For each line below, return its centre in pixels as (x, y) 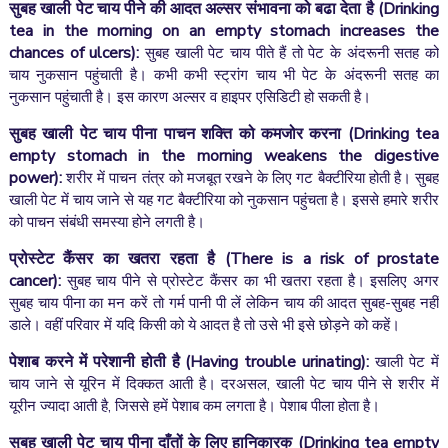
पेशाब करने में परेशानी (74, 362)
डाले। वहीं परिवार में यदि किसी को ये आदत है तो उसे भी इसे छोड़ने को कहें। (204, 325)
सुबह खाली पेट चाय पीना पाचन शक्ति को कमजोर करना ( (180, 134)
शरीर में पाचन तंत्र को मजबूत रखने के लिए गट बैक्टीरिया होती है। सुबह (250, 178)
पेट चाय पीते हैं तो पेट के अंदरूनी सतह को (324, 53)
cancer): (34, 281)
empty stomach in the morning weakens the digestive (224, 156)
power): (35, 178)
